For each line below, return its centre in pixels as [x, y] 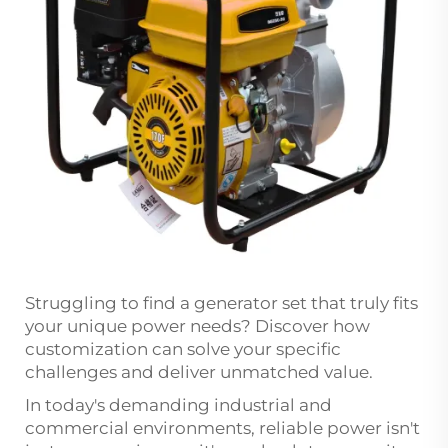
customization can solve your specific [183, 348]
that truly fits [362, 302]
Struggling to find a [109, 302]
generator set [250, 302]
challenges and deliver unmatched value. [199, 371]
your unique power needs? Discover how [197, 325]
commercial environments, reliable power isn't [222, 427]
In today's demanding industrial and [178, 404]
